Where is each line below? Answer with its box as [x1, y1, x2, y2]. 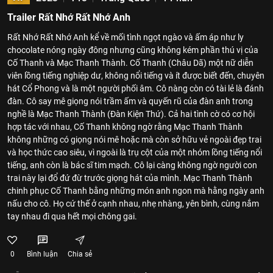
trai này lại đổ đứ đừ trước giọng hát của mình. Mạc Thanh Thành [7, 173, 252, 183]
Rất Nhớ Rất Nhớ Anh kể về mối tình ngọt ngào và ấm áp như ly [7, 32, 244, 42]
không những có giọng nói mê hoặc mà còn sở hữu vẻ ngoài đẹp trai [7, 135, 261, 144]
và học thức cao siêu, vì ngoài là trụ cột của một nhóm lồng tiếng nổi [7, 147, 262, 157]
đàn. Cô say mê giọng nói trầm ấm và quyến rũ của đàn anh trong [7, 96, 253, 106]
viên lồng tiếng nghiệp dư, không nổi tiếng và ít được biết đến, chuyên [7, 71, 264, 80]
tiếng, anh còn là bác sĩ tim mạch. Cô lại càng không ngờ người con [7, 160, 257, 170]
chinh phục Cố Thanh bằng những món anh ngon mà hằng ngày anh [7, 186, 264, 196]
